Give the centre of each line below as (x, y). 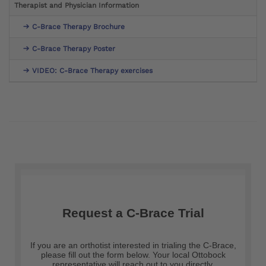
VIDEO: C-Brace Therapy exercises (92, 70)
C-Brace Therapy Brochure (78, 26)
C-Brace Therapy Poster (74, 48)
